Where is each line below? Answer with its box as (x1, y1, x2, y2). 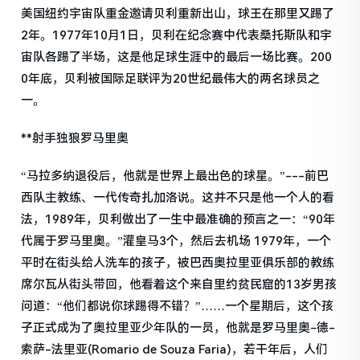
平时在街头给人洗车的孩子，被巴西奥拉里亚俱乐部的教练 (21, 255, 335, 270)
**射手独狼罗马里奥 (21, 130, 129, 145)
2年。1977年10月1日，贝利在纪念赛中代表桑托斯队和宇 (21, 27, 333, 43)
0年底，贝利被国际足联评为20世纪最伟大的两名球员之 (21, 71, 321, 86)
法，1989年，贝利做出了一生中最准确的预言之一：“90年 (21, 211, 336, 227)
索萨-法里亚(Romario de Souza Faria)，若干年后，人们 (21, 342, 329, 357)
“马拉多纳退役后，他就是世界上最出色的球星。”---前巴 (21, 168, 329, 183)
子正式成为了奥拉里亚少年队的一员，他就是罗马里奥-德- (21, 320, 336, 335)
